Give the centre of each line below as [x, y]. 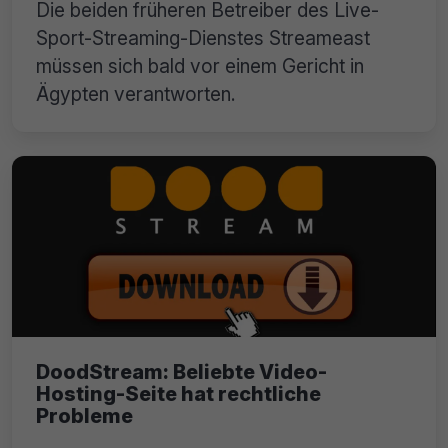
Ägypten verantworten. [136, 93]
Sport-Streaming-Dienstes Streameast [203, 37]
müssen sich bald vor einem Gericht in [200, 65]
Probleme [84, 416]
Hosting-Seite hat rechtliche [178, 394]
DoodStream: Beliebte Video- [181, 372]
